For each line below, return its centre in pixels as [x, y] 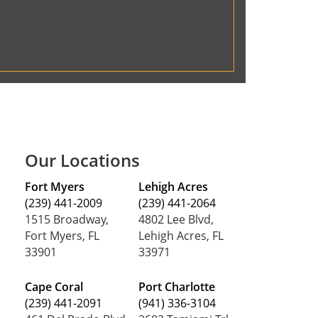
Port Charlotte [177, 286]
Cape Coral [54, 286]
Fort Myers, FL [62, 236]
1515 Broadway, [66, 220]
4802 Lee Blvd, [176, 220]
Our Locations [82, 160]
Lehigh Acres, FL [181, 236]
